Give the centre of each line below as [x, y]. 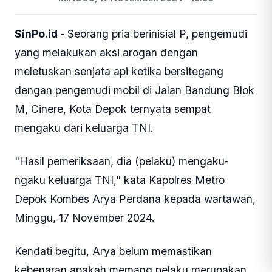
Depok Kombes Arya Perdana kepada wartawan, [135, 199]
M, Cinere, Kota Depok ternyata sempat [113, 109]
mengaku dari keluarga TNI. [84, 127]
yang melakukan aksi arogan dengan [106, 52]
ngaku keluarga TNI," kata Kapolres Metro [120, 180]
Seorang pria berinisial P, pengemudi [157, 33]
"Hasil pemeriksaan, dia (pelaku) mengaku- [122, 161]
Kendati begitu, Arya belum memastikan [113, 251]
